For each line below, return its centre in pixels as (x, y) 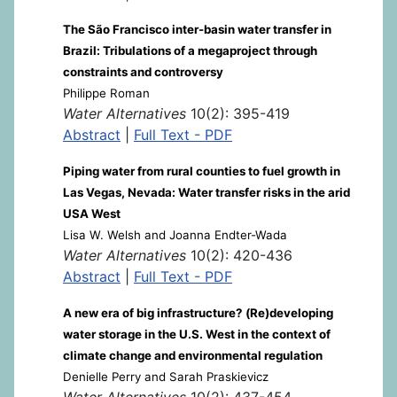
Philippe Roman (106, 93)
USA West (92, 213)
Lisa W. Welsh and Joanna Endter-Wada (175, 234)
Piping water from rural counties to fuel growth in (202, 171)
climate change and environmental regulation (193, 355)
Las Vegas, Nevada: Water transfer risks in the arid (206, 192)
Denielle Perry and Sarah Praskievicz (166, 376)
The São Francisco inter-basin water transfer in (197, 29)
